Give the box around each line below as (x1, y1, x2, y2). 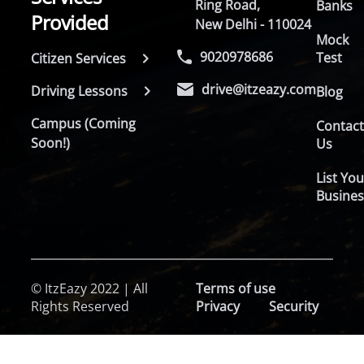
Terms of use (195, 279, 275, 297)
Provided (31, 9, 109, 36)
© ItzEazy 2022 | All (31, 279, 149, 297)
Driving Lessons (31, 82, 128, 100)
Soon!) (31, 134, 71, 152)
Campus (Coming (31, 115, 136, 132)
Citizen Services (31, 50, 127, 67)
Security (268, 297, 318, 315)
